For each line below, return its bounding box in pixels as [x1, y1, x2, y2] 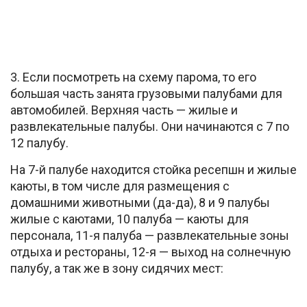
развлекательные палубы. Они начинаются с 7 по [10, 119, 289, 134]
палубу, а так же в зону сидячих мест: [10, 260, 223, 275]
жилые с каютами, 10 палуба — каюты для [10, 211, 249, 226]
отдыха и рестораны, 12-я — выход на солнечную [10, 244, 291, 259]
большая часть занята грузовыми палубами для [10, 86, 282, 101]
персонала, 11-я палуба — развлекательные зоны [10, 228, 289, 243]
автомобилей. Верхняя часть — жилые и [10, 102, 238, 117]
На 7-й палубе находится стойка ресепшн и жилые [10, 162, 297, 177]
